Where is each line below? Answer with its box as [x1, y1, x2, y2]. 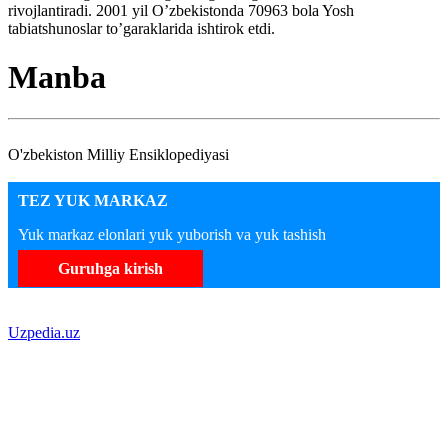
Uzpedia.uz [8, 323, 80, 341]
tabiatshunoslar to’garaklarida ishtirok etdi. [8, 19, 275, 37]
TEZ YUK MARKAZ [18, 191, 168, 209]
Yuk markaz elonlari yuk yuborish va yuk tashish [18, 225, 326, 243]
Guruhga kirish [58, 259, 163, 277]
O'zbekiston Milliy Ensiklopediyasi [8, 145, 229, 163]
